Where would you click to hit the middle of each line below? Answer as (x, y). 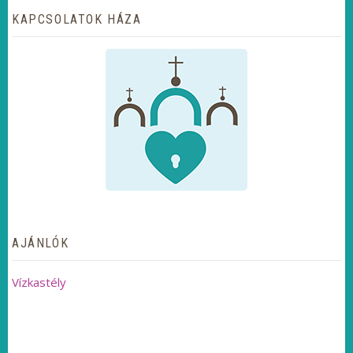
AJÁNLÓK (41, 243)
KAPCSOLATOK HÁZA (77, 19)
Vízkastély (39, 282)
